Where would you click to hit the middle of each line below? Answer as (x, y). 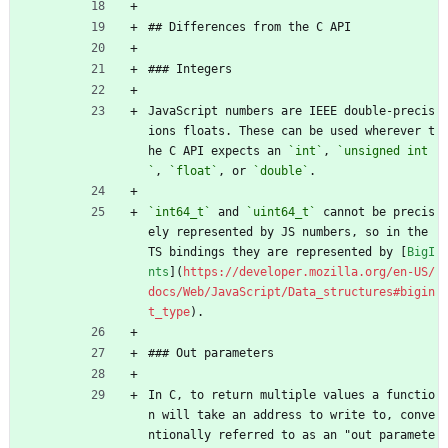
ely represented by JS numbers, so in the (288, 231)
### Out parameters (211, 352)
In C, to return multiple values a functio (291, 394)
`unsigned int (382, 150)
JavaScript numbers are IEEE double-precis (291, 110)
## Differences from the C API (249, 26)
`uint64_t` (281, 211)
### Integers (190, 68)
